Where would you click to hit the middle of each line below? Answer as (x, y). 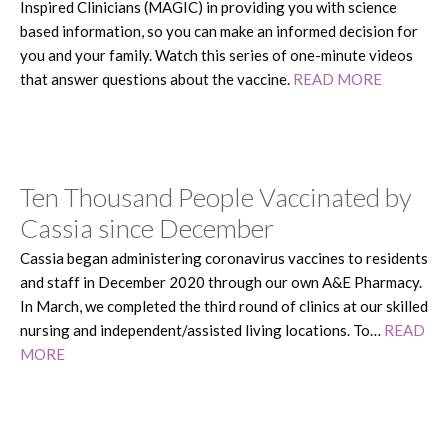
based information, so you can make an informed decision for (219, 30)
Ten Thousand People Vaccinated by (216, 196)
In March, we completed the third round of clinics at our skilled (224, 305)
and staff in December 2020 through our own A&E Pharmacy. (221, 281)
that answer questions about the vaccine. (156, 78)
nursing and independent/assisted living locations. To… (202, 329)
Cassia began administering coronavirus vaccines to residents (224, 257)
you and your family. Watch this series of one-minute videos (216, 54)
